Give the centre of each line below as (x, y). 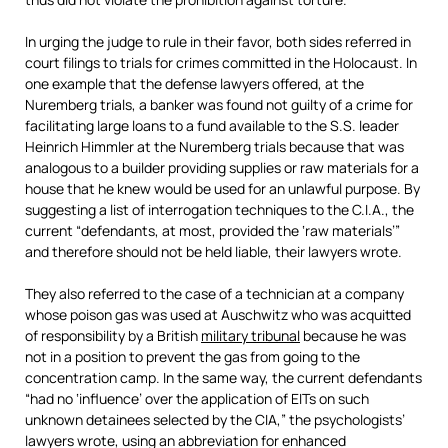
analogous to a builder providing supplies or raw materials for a (222, 167)
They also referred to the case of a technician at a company (214, 293)
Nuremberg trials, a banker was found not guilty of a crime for (219, 104)
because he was (353, 335)
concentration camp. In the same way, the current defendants (223, 377)
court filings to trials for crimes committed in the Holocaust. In (221, 62)
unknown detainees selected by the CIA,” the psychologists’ (215, 419)
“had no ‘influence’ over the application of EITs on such (197, 398)
